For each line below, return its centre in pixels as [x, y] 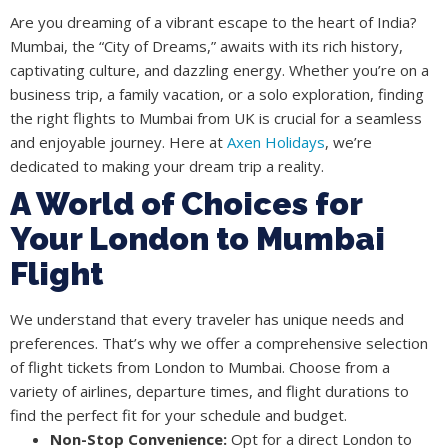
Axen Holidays [276, 142]
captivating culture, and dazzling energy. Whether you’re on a [219, 70]
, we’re [348, 142]
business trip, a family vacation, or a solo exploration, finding [217, 94]
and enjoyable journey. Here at [118, 142]
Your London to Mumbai [197, 239]
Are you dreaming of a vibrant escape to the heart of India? [213, 22]
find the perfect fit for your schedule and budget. [178, 415]
